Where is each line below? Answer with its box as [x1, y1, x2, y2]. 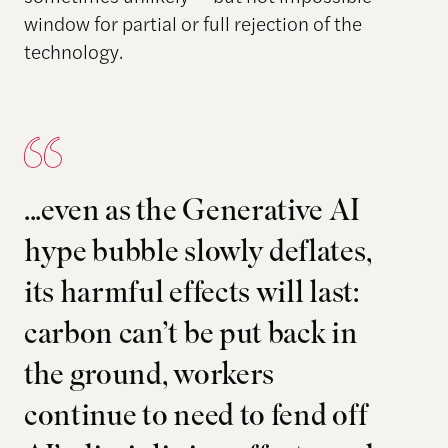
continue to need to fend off [23, 393, 368, 442]
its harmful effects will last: [23, 270, 359, 319]
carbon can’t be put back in [23, 311, 358, 360]
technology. [23, 37, 123, 65]
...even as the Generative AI [23, 188, 360, 237]
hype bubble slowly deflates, [23, 229, 372, 278]
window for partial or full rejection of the [23, 9, 362, 37]
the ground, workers [23, 352, 274, 401]
